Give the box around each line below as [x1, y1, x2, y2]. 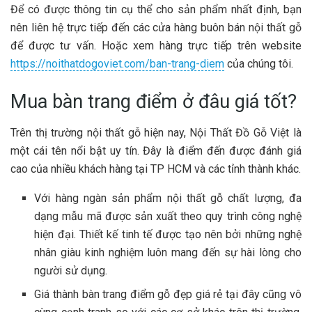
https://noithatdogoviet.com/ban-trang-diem [10, 57, 224, 71]
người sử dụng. [34, 263, 108, 277]
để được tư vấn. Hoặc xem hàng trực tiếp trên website [10, 39, 302, 53]
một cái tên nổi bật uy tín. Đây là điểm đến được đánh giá [10, 143, 302, 157]
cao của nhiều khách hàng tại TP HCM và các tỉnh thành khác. [10, 162, 301, 175]
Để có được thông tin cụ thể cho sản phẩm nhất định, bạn [10, 3, 302, 17]
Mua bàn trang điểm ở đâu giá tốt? [10, 91, 297, 114]
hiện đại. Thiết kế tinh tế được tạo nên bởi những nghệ [34, 227, 302, 241]
